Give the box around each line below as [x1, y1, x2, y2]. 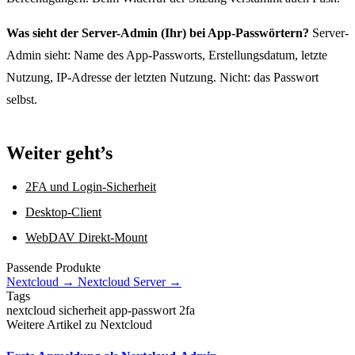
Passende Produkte [6, 261, 101, 275]
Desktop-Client [25, 204, 101, 219]
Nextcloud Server [78, 275, 166, 289]
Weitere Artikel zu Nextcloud [6, 318, 152, 332]
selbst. [6, 92, 37, 106]
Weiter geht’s [6, 142, 113, 163]
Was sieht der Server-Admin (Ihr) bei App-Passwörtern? [6, 25, 309, 40]
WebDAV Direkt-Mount [25, 231, 147, 245]
